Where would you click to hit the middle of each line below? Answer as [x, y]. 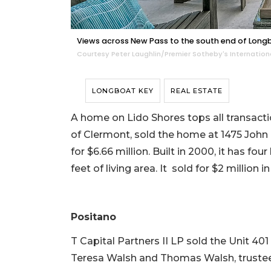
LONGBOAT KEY [123, 91]
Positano [93, 217]
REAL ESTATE [197, 91]
